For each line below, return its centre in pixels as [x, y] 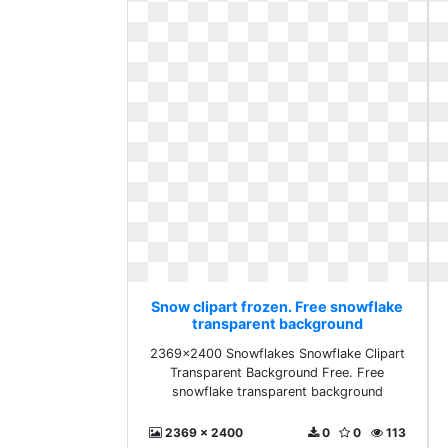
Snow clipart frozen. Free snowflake [277, 306]
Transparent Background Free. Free [277, 372]
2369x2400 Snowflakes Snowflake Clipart [277, 353]
